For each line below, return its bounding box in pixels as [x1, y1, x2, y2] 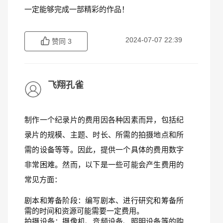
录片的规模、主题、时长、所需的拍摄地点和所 [24, 130, 184, 139]
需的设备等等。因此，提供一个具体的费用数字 [24, 145, 184, 154]
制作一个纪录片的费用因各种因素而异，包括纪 [24, 115, 184, 124]
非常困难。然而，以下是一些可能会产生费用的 [24, 160, 184, 169]
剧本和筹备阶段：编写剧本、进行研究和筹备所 [24, 196, 184, 205]
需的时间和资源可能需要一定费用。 [24, 207, 144, 215]
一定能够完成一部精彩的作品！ [24, 5, 129, 13]
